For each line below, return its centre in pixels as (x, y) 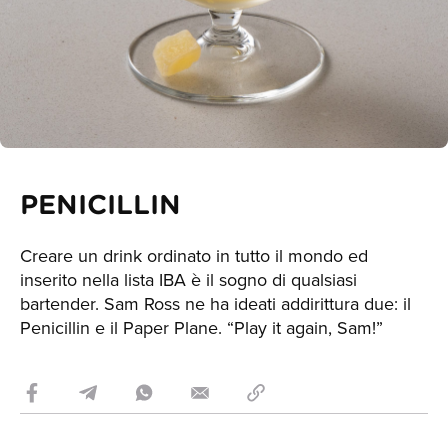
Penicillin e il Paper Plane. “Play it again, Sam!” (201, 328)
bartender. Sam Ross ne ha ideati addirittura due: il (215, 304)
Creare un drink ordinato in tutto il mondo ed (194, 256)
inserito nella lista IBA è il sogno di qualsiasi (188, 280)
